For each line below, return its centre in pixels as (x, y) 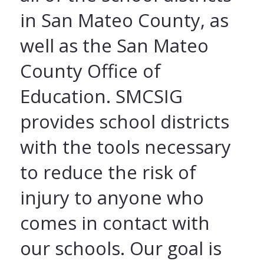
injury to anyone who (112, 198)
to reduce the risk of (108, 172)
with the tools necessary (125, 147)
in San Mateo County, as (124, 20)
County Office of (90, 71)
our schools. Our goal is (121, 248)
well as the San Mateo (114, 46)
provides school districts (124, 122)
